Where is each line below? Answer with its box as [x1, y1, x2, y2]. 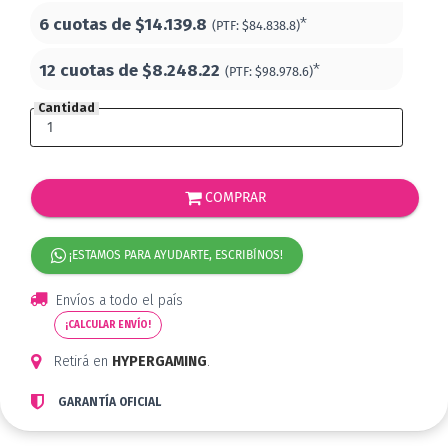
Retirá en [50, 352, 112, 370]
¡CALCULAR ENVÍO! [65, 319, 151, 332]
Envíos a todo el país [56, 292, 183, 310]
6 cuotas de [39, 14, 135, 36]
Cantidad [38, 101, 95, 116]
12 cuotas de [39, 60, 142, 82]
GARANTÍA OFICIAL [58, 394, 161, 409]
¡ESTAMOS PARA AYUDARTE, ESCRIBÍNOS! [66, 248, 283, 263]
